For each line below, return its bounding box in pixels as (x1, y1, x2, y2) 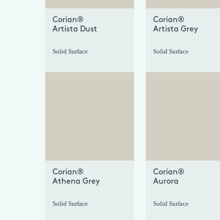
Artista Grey (153, 26, 198, 33)
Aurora (153, 178, 179, 186)
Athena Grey (53, 178, 100, 186)
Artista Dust (53, 26, 97, 33)
